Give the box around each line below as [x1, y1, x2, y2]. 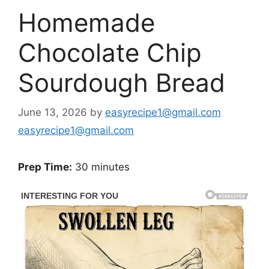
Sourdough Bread [18, 67, 225, 98]
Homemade [18, 7, 155, 38]
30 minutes [72, 160, 130, 173]
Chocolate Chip [18, 37, 202, 68]
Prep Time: [18, 160, 72, 173]
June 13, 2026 [18, 106, 87, 118]
